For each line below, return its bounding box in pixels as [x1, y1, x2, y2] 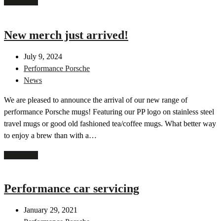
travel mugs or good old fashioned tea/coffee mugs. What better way [4, 119, 216, 128]
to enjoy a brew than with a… [4, 131, 97, 140]
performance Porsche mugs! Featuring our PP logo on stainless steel [4, 107, 214, 116]
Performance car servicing [4, 182, 139, 195]
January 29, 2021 [24, 206, 77, 215]
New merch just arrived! [4, 28, 128, 41]
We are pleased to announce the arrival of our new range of [4, 95, 187, 104]
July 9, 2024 [24, 52, 62, 61]
